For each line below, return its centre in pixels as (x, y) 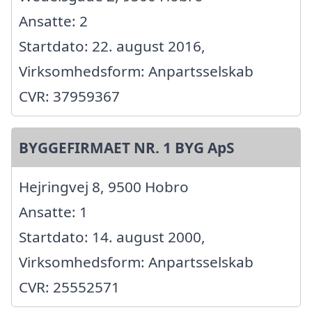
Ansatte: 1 (53, 212)
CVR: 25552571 (69, 287)
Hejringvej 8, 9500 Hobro (104, 187)
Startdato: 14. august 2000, (112, 237)
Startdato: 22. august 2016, (112, 46)
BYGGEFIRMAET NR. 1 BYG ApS (126, 148)
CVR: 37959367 (69, 96)
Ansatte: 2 (53, 21)
